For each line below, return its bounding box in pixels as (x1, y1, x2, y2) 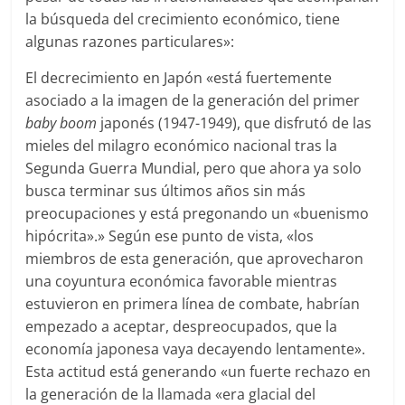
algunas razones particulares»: (25, 32, 235, 52)
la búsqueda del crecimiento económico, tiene (25, 9, 341, 30)
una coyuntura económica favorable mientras (25, 271, 338, 292)
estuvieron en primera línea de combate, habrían (25, 294, 361, 315)
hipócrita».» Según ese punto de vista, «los (25, 226, 315, 247)
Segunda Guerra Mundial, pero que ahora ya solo (25, 158, 363, 179)
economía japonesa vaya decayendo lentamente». (25, 339, 366, 360)
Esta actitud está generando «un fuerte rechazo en (25, 362, 372, 382)
